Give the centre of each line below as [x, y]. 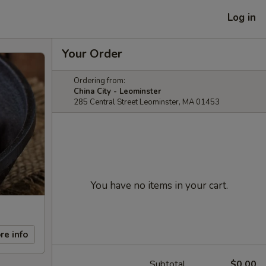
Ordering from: [99, 81]
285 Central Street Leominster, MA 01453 [147, 102]
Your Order [92, 54]
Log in [242, 17]
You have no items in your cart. [159, 186]
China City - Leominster [117, 91]
